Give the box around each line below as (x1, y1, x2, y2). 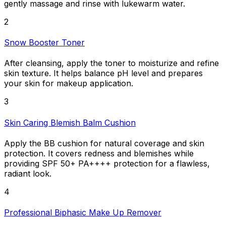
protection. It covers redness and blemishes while (4, 148, 194, 158)
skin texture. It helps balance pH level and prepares (4, 68, 203, 79)
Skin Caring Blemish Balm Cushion (4, 117, 136, 128)
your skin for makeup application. (4, 78, 133, 89)
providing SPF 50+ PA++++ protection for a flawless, (4, 158, 210, 168)
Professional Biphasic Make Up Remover (4, 207, 161, 218)
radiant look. (4, 168, 51, 179)
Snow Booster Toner (4, 37, 85, 47)
